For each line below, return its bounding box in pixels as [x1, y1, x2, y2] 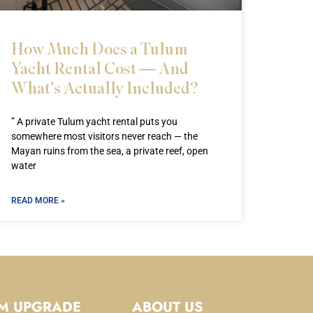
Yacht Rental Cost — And [11, 57, 189, 79]
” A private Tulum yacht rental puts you [11, 116, 177, 128]
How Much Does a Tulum [11, 38, 188, 59]
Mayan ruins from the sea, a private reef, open [11, 145, 208, 157]
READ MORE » [11, 196, 65, 206]
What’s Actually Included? [11, 77, 198, 99]
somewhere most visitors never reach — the [11, 131, 198, 143]
